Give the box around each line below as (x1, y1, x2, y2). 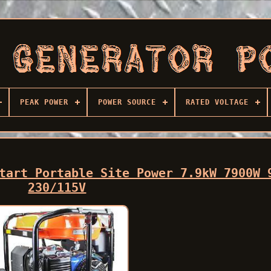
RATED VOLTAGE (185, 98, 249, 106)
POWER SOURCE (97, 98, 156, 106)
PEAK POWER (19, 98, 68, 106)
